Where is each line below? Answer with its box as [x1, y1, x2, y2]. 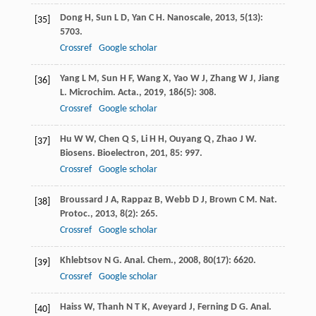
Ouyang [169, 133, 202, 145]
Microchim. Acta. [68, 87, 139, 98]
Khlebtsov [59, 255, 102, 266]
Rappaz [121, 194, 152, 205]
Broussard [59, 194, 103, 205]
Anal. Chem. [123, 255, 174, 266]
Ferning [197, 301, 229, 312]
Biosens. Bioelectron [59, 147, 145, 159]
